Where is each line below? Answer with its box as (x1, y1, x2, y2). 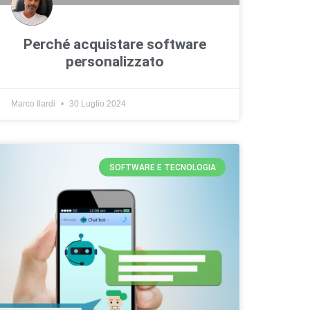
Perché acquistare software (24, 36, 206, 53)
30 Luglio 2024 (67, 99, 126, 109)
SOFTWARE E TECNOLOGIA (109, 162, 216, 172)
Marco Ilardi (11, 99, 57, 109)
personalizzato (66, 53, 164, 71)
